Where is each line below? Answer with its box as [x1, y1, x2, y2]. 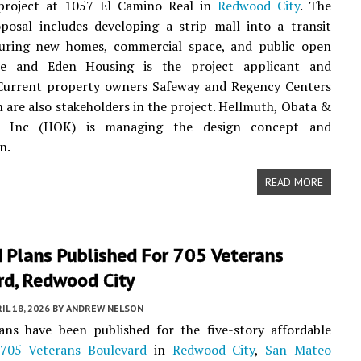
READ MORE [264, 175, 323, 189]
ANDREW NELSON [66, 302, 143, 314]
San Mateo [265, 341, 331, 359]
